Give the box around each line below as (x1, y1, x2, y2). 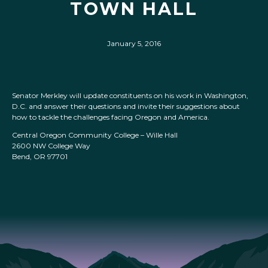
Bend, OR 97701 (12, 152, 68, 162)
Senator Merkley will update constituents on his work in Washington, (12, 91, 248, 100)
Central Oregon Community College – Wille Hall (12, 130, 178, 140)
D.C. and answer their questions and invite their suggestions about (12, 102, 240, 111)
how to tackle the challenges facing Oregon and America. (12, 112, 209, 122)
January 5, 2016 (107, 39, 161, 48)
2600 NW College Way (12, 141, 90, 151)
